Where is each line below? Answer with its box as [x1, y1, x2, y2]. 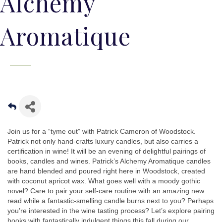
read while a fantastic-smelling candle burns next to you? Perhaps [7, 197, 214, 205]
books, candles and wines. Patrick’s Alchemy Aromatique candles [7, 157, 211, 165]
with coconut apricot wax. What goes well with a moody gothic [7, 177, 200, 185]
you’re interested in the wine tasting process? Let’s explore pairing [7, 207, 215, 215]
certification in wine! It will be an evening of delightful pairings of [7, 147, 206, 155]
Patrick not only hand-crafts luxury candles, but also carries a [7, 137, 198, 145]
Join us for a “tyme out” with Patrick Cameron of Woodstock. [7, 127, 196, 135]
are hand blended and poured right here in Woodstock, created [7, 167, 205, 175]
